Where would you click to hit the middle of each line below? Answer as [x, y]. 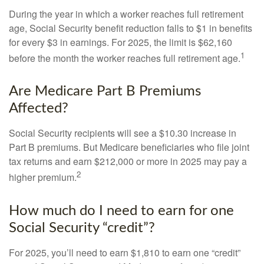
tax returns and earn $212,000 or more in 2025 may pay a [128, 161]
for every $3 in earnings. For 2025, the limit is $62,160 [121, 42]
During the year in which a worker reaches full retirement [126, 14]
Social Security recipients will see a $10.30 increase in [123, 133]
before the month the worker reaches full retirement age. [125, 58]
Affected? [39, 109]
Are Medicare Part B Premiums [105, 92]
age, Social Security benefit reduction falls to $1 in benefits [131, 28]
